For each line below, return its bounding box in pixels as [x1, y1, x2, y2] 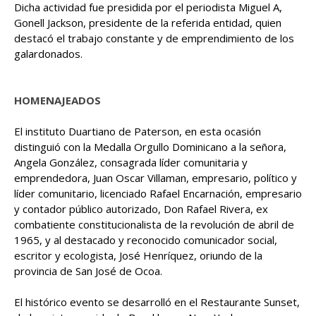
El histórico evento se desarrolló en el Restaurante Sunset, [14, 294, 300, 309]
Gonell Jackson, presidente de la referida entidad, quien [14, 15, 281, 30]
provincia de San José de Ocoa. [14, 263, 171, 278]
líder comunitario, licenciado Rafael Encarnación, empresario [14, 186, 302, 200]
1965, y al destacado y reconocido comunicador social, [14, 232, 277, 247]
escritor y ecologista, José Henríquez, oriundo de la [14, 248, 262, 262]
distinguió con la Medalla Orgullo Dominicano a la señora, [14, 139, 286, 154]
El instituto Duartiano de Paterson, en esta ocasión [14, 123, 261, 138]
